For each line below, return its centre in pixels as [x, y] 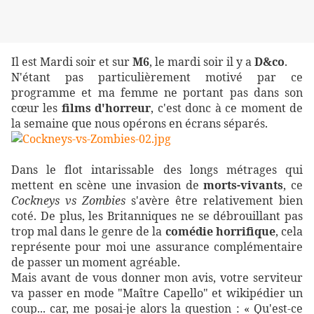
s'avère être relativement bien [214, 201]
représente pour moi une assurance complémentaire [157, 247]
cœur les [36, 108]
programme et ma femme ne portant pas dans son [157, 93]
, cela [289, 232]
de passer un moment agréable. [96, 262]
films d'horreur [106, 108]
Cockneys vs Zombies [68, 201]
